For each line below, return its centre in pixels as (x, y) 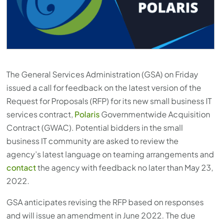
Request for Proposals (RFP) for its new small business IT (109, 101)
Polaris (87, 114)
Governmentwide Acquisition (155, 114)
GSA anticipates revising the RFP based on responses (105, 202)
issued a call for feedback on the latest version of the (104, 87)
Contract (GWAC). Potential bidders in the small (95, 127)
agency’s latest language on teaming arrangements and (110, 154)
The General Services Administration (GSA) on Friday (103, 74)
